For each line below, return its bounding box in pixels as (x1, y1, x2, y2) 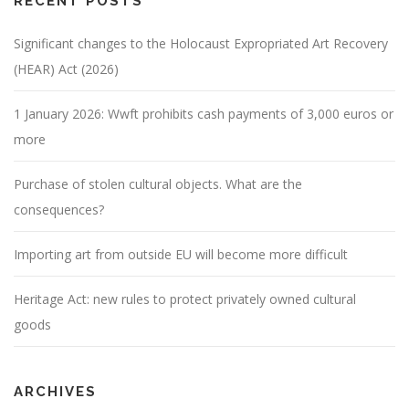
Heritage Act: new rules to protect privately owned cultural (14, 290, 356, 309)
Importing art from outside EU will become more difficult (14, 246, 348, 264)
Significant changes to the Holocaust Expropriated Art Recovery (14, 35, 388, 53)
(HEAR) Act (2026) (14, 60, 119, 79)
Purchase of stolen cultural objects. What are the (14, 175, 302, 194)
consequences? (14, 201, 104, 219)
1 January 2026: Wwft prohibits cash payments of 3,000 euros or (14, 105, 393, 123)
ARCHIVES (14, 383, 97, 401)
